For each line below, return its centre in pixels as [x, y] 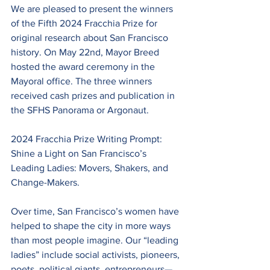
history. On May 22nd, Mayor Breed [86, 52]
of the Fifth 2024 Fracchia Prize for [85, 23]
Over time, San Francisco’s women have [96, 211]
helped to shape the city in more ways [92, 225]
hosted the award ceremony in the [84, 66]
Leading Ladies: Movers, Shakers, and [91, 168]
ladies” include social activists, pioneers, [96, 254]
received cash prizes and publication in [94, 95]
